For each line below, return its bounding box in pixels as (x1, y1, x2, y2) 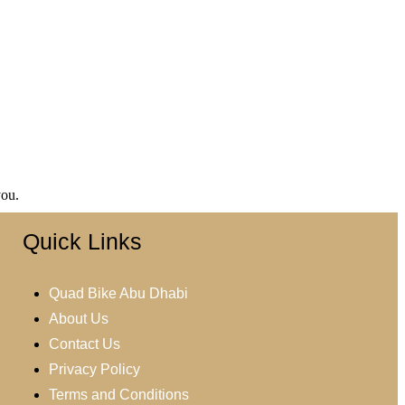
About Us (48, 311, 108, 326)
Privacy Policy (48, 362, 140, 377)
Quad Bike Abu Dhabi (48, 286, 188, 301)
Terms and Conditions (48, 387, 189, 402)
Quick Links (23, 229, 143, 254)
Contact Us (48, 336, 120, 352)
